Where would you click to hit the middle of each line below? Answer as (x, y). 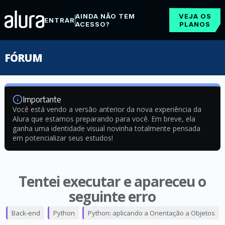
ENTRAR (59, 20)
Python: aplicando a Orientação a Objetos (151, 213)
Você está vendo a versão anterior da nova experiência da (107, 109)
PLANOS (195, 24)
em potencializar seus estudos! (63, 138)
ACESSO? (92, 24)
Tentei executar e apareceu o (113, 181)
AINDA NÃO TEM (105, 16)
